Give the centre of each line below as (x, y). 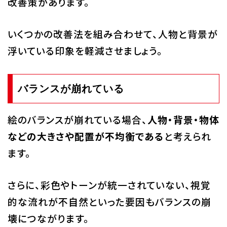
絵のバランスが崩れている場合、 (77, 119)
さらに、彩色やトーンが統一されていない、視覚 (109, 184)
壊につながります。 (48, 218)
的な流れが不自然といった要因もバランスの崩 (109, 201)
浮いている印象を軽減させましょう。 (85, 50)
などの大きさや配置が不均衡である (86, 136)
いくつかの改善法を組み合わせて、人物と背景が (112, 33)
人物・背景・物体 (183, 119)
